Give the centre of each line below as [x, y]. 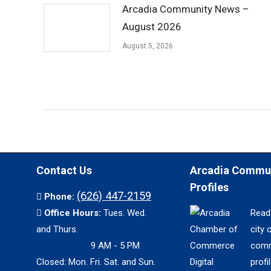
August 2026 [152, 27]
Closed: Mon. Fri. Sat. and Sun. [96, 262]
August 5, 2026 [148, 46]
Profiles [209, 187]
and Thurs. [57, 229]
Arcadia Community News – [186, 9]
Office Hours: [74, 213]
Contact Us [64, 170]
